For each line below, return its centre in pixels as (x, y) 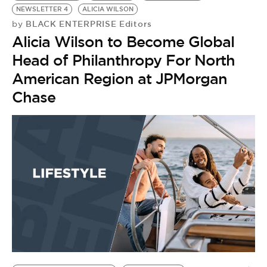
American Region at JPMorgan (119, 79)
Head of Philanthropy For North (123, 60)
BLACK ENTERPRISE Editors (87, 24)
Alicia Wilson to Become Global (123, 42)
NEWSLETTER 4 (42, 10)
